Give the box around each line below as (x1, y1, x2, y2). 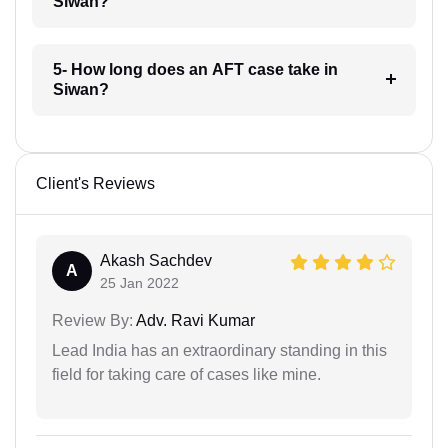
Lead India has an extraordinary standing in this (52, 342, 387, 359)
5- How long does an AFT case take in (52, 61, 338, 78)
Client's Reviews (36, 175, 155, 192)
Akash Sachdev (100, 252, 212, 269)
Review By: (52, 312, 133, 329)
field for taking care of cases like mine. (52, 366, 321, 383)
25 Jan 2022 (100, 275, 179, 291)
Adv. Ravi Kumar (133, 312, 255, 329)
